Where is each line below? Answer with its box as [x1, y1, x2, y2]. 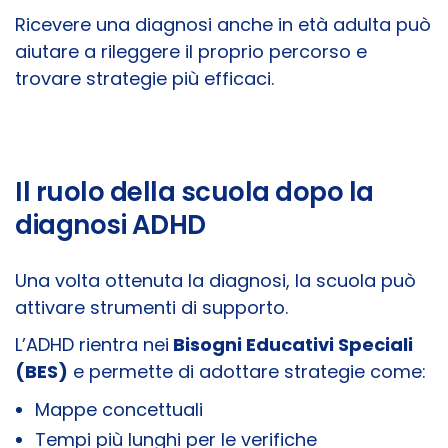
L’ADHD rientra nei [15, 332, 169, 358]
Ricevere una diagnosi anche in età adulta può [15, 12, 431, 38]
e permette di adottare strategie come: [68, 359, 426, 385]
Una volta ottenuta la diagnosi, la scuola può [15, 268, 416, 294]
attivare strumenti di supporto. [15, 295, 288, 321]
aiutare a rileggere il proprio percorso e [15, 39, 367, 65]
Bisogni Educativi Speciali [169, 332, 413, 358]
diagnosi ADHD [15, 207, 206, 244]
